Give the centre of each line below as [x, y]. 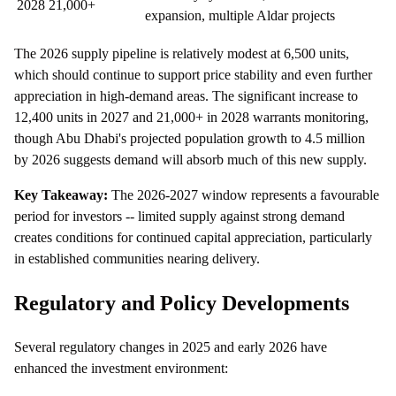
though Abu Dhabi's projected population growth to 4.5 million [190, 139]
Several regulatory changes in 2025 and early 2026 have [171, 346]
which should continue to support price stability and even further [193, 75]
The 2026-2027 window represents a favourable [244, 195]
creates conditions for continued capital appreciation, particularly [193, 238]
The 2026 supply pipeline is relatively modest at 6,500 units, [182, 54]
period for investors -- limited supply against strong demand [179, 217]
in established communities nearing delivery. [137, 259]
